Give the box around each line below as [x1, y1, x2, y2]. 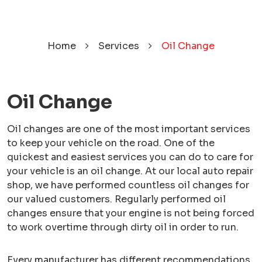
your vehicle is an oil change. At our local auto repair [7, 165, 253, 177]
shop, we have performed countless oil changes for [7, 179, 249, 191]
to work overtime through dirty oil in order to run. [7, 221, 239, 233]
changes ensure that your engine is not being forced [7, 207, 254, 219]
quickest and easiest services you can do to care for [7, 151, 253, 163]
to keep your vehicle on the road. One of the [7, 137, 215, 149]
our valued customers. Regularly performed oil [7, 193, 226, 205]
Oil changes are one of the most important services [7, 123, 250, 135]
